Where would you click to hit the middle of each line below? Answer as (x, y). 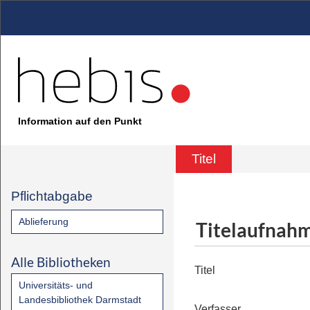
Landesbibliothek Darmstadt (80, 300)
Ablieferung (44, 221)
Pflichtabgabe (52, 196)
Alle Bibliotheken (61, 262)
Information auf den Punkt (80, 121)
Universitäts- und (56, 285)
